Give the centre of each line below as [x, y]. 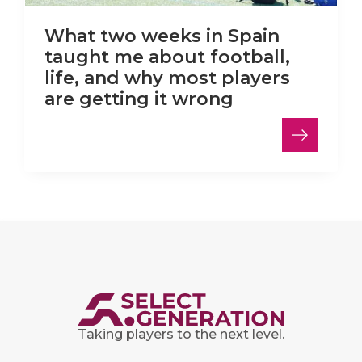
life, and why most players [167, 78]
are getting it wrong [139, 99]
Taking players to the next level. [181, 335]
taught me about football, [167, 57]
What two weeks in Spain [162, 36]
